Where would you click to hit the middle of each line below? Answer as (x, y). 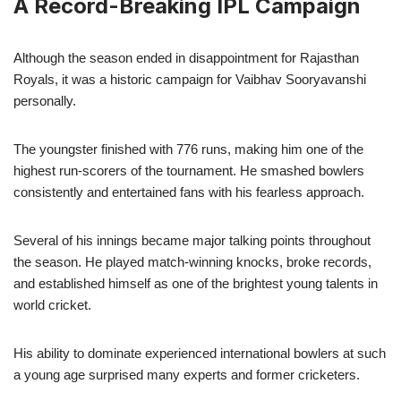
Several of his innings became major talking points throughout (192, 240)
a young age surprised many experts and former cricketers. (187, 374)
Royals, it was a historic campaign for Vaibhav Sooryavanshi (190, 79)
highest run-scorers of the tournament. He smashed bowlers (189, 170)
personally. (45, 100)
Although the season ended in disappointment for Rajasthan (186, 57)
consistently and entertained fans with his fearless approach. (189, 192)
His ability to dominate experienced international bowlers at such (200, 353)
